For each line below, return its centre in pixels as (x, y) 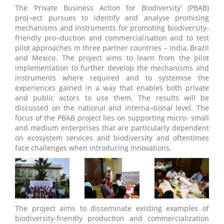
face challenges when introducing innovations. (93, 148)
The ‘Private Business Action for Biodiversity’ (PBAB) (112, 8)
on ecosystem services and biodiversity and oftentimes (112, 138)
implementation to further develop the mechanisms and (112, 68)
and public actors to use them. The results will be (112, 98)
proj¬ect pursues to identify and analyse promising (112, 18)
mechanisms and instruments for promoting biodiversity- (112, 28)
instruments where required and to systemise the (112, 78)
